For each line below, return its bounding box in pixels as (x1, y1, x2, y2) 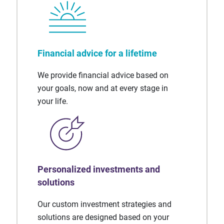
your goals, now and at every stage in (37, 83, 168, 93)
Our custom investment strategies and (37, 199, 171, 209)
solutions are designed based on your (37, 212, 169, 222)
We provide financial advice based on (37, 70, 168, 80)
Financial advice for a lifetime (37, 48, 157, 58)
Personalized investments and (37, 164, 160, 174)
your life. (37, 96, 68, 106)
